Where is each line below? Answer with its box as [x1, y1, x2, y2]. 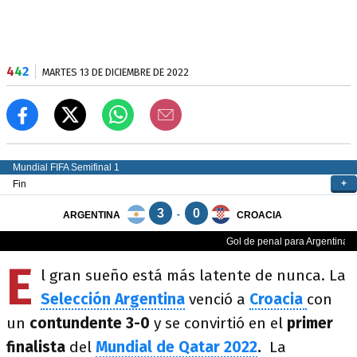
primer [287, 314, 333, 332]
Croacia [249, 290, 307, 308]
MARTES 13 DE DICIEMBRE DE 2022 [42, 66, 189, 78]
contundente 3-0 [29, 314, 150, 332]
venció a [189, 290, 245, 308]
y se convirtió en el [150, 314, 287, 332]
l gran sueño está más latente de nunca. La [41, 266, 346, 284]
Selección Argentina [41, 290, 185, 308]
